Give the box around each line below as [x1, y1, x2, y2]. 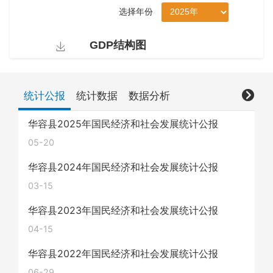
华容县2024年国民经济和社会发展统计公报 [28, 161, 218, 174]
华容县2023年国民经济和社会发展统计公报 [28, 204, 218, 217]
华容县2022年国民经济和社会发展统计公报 [28, 247, 218, 260]
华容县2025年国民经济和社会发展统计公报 [28, 118, 218, 130]
